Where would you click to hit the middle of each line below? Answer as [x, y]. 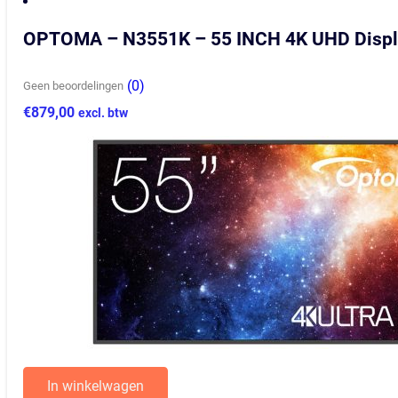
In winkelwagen [96, 386]
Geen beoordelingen [74, 86]
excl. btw [103, 113]
